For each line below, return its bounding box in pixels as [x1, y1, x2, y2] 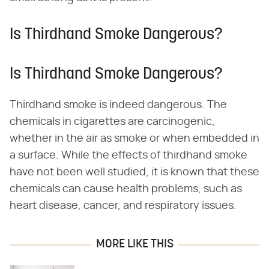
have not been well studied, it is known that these [10, 166, 259, 178]
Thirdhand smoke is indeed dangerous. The [10, 99, 227, 110]
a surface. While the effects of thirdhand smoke [10, 150, 247, 161]
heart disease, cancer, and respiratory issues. [10, 200, 237, 211]
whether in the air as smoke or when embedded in [10, 133, 259, 144]
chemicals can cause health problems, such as [10, 183, 242, 195]
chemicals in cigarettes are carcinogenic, [10, 116, 215, 127]
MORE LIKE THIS [95, 238, 174, 250]
